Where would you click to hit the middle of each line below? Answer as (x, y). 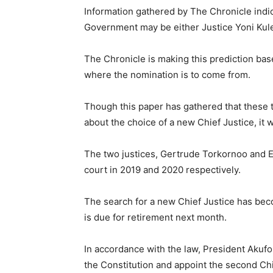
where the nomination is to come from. (167, 75)
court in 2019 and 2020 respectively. (162, 170)
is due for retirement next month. (155, 217)
